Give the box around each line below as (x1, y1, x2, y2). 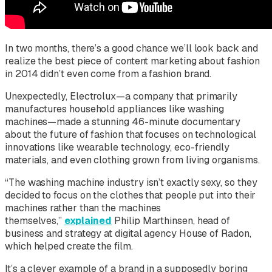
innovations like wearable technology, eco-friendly (5, 140, 230, 154)
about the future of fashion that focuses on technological (5, 127, 256, 141)
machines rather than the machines (5, 201, 161, 214)
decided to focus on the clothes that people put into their (5, 188, 256, 202)
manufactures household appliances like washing (5, 102, 225, 115)
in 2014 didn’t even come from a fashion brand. (5, 67, 212, 80)
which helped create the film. (5, 239, 133, 253)
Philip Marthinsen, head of (112, 214, 231, 227)
